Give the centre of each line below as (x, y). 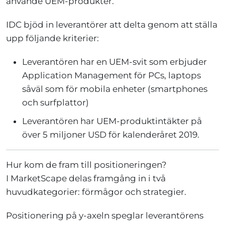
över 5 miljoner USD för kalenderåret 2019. (111, 134)
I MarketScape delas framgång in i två (86, 178)
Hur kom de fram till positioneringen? (86, 164)
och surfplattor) (55, 102)
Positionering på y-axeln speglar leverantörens (105, 215)
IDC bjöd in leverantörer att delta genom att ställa (112, 24)
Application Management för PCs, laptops (111, 75)
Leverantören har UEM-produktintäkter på (112, 121)
